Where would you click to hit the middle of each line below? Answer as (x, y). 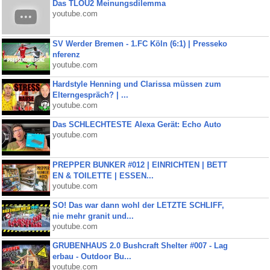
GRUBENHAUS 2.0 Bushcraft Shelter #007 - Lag (140, 246)
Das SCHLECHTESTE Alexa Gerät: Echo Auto (137, 124)
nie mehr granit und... (93, 216)
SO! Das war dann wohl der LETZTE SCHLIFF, (138, 205)
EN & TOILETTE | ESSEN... (103, 176)
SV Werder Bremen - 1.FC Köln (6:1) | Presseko (140, 44)
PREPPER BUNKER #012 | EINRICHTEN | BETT (140, 165)
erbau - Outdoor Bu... (92, 256)
